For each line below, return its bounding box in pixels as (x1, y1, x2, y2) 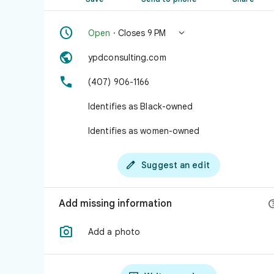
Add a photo (88, 226, 141, 237)
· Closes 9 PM (110, 28, 166, 39)
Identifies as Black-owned (88, 101, 193, 112)
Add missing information (59, 198, 172, 210)
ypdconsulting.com (88, 52, 166, 63)
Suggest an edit (141, 160, 210, 171)
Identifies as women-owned (88, 125, 200, 136)
